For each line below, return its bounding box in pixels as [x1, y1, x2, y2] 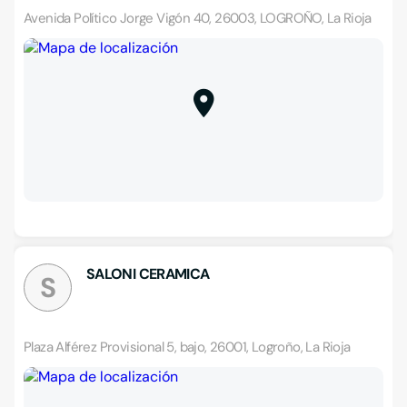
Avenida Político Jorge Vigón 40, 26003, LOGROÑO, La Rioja [24, 9, 372, 27]
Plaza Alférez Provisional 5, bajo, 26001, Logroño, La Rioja [24, 338, 351, 356]
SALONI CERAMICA [86, 264, 210, 283]
